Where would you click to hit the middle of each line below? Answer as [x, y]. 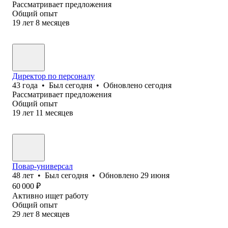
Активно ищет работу [50, 195]
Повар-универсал [42, 166]
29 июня [155, 175]
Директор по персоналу [53, 76]
